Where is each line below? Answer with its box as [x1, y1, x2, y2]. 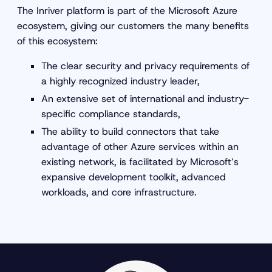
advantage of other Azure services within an [41, 140, 239, 154]
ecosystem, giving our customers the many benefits [17, 19, 249, 33]
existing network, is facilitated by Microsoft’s [41, 155, 239, 169]
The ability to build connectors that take [41, 125, 219, 138]
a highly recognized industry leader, [41, 75, 203, 88]
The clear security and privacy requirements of [41, 59, 250, 73]
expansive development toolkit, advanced [41, 171, 226, 184]
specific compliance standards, [41, 107, 183, 121]
